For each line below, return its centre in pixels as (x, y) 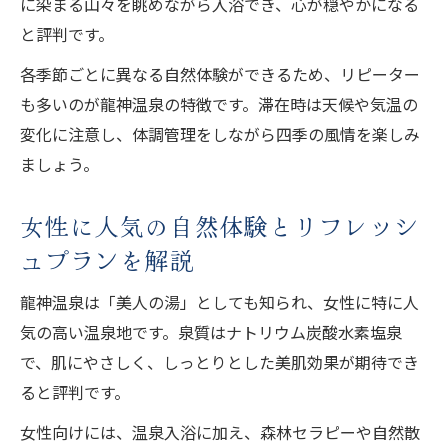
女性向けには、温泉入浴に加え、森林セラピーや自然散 (220, 431)
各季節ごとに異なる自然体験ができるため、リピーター (220, 73)
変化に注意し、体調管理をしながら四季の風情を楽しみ (220, 133)
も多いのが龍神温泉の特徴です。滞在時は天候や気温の (219, 103)
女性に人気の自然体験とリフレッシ (220, 225)
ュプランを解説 (107, 259)
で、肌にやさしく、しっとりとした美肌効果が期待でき (219, 361)
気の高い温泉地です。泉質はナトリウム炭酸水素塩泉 (211, 331)
